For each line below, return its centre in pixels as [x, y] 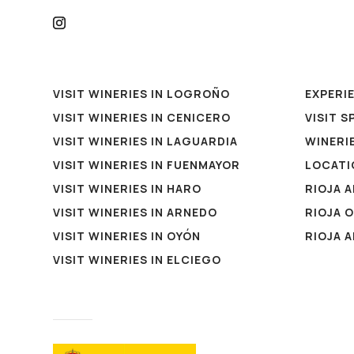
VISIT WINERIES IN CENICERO [142, 118]
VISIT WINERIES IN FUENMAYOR [147, 165]
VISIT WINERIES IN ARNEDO [136, 213]
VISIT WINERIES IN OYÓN [127, 236]
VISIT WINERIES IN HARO [128, 189]
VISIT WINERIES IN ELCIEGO [137, 260]
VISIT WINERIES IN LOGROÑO [142, 94]
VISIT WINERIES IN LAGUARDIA [146, 141]
